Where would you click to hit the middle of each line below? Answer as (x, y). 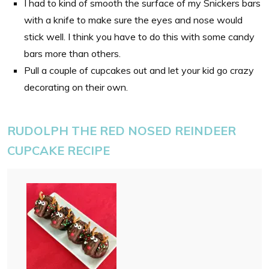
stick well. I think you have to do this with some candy (139, 37)
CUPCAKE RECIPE (59, 151)
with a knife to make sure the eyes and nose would (133, 20)
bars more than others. (72, 54)
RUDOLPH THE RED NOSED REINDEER (122, 131)
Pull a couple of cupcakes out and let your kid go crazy (139, 71)
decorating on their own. (76, 87)
